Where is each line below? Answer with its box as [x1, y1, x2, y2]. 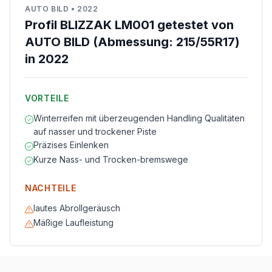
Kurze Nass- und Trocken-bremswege [33, 154, 188, 165]
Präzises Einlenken [33, 140, 109, 150]
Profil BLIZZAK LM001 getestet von [25, 18, 234, 32]
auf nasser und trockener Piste [33, 126, 157, 137]
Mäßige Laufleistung [33, 217, 114, 228]
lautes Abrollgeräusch [33, 203, 120, 213]
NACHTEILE [25, 183, 76, 193]
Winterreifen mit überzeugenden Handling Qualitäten [33, 113, 245, 123]
